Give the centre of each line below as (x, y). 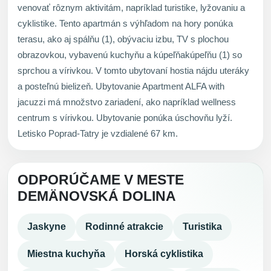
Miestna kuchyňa (66, 254)
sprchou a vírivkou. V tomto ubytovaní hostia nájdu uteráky (133, 70)
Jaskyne (47, 227)
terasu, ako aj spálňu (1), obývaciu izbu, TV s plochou (123, 39)
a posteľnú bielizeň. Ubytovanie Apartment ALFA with (121, 86)
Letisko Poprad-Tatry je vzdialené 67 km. (98, 133)
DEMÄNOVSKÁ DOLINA (97, 196)
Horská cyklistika (164, 254)
